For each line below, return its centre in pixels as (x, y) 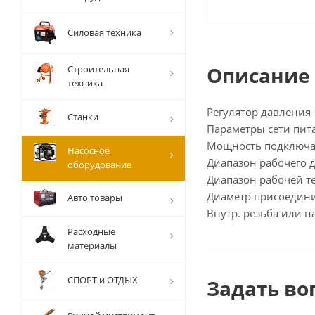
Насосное (89, 151)
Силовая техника (104, 33)
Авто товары (95, 198)
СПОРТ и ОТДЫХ (103, 280)
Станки (83, 117)
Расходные (91, 232)
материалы (92, 246)
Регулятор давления (259, 112)
